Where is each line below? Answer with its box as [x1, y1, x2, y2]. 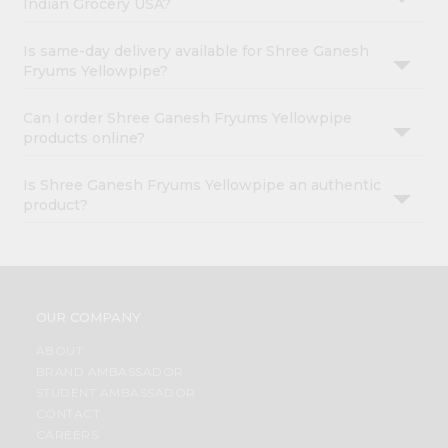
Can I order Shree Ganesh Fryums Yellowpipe [23, 109, 353, 128]
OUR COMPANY [35, 309, 141, 326]
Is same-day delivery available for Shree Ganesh [23, 42, 370, 61]
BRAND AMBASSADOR [35, 364, 184, 380]
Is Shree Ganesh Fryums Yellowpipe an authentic [23, 176, 382, 195]
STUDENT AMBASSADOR [35, 385, 196, 401]
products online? [23, 129, 146, 148]
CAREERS [35, 427, 99, 443]
